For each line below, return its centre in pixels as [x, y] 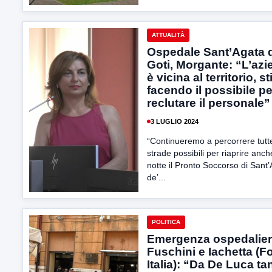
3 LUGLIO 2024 [175, 121]
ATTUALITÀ [168, 35]
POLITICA [166, 222]
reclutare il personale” [209, 103]
